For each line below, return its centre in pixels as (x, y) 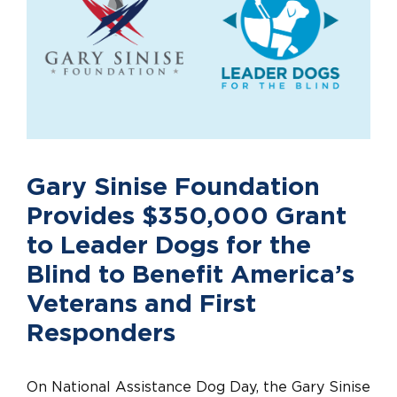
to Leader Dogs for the (169, 246)
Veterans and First (141, 304)
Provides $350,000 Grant (187, 217)
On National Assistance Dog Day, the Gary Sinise (198, 387)
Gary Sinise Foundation (173, 187)
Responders (101, 334)
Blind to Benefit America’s (191, 275)
